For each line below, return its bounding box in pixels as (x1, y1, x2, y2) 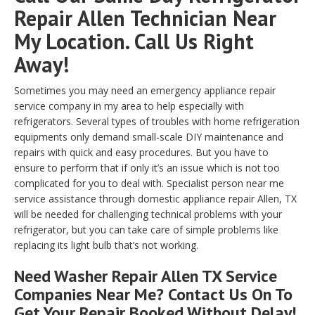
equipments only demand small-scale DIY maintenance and (14, 129, 283, 143)
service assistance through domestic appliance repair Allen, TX (14, 191, 297, 205)
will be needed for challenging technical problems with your (14, 207, 282, 221)
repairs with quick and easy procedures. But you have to (14, 145, 269, 159)
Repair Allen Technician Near (14, 4, 276, 32)
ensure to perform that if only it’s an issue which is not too (14, 160, 280, 174)
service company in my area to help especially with (14, 98, 244, 112)
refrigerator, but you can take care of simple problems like (14, 222, 278, 236)
